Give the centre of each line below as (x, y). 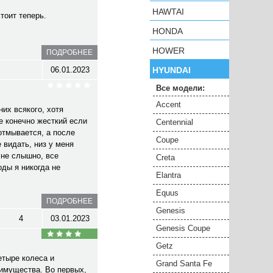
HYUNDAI (172, 70)
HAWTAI (168, 12)
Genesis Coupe (183, 228)
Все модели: (180, 88)
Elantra (168, 175)
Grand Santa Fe (184, 264)
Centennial (175, 122)
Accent (168, 105)
